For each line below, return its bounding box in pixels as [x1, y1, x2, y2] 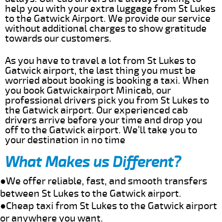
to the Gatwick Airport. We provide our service [5, 12, 211, 25]
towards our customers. [5, 32, 111, 45]
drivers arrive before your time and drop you [5, 113, 202, 126]
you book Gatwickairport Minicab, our [5, 84, 171, 97]
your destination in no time [5, 133, 125, 146]
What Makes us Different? [5, 153, 181, 171]
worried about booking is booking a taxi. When [5, 74, 209, 87]
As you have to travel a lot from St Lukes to [5, 54, 196, 67]
